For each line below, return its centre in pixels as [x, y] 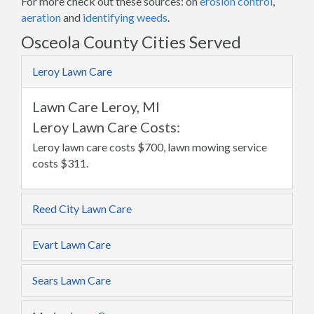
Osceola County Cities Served [131, 42]
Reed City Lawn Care [82, 209]
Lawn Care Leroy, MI [96, 107]
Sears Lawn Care [71, 280]
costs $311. [60, 163]
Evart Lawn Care [71, 244]
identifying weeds [125, 17]
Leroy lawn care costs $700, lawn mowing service [150, 147]
